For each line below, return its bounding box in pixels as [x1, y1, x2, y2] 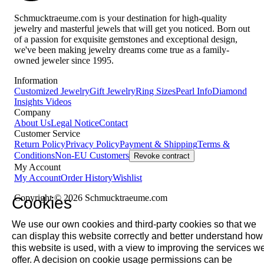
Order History [61, 173, 113, 183]
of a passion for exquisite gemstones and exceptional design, [14, 34, 237, 45]
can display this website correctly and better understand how [12, 231, 263, 241]
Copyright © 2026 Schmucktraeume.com [14, 193, 167, 203]
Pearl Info [176, 86, 212, 97]
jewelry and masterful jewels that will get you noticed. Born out [14, 24, 250, 34]
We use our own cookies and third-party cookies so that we [12, 219, 256, 229]
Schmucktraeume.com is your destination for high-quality [14, 13, 227, 24]
